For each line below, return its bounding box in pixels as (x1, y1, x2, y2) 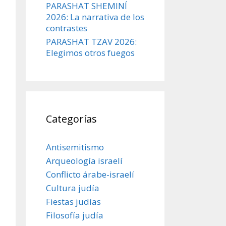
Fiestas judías (46, 195, 101, 207)
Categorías (46, 111, 97, 126)
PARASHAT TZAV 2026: (46, 35, 137, 47)
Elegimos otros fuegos (46, 46, 135, 59)
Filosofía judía (46, 209, 103, 221)
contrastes (46, 22, 87, 34)
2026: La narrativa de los (46, 11, 144, 23)
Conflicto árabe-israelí (46, 168, 134, 180)
